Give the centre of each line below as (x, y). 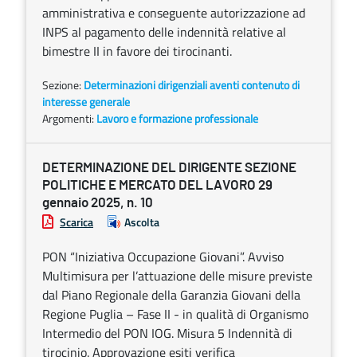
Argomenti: (69, 118)
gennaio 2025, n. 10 (98, 203)
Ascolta (142, 222)
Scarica (76, 222)
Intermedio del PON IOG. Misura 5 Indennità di (167, 333)
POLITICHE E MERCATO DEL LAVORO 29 (157, 185)
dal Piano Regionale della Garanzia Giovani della (171, 295)
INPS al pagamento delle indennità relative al (164, 32)
